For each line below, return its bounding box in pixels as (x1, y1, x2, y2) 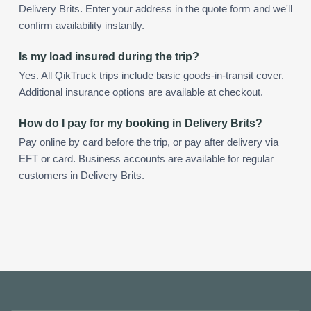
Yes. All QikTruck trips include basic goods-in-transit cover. (19, 69, 284, 81)
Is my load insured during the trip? (19, 50, 199, 62)
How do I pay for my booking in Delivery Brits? (19, 117, 262, 129)
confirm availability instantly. (19, 19, 144, 31)
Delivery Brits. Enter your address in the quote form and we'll (19, 3, 292, 15)
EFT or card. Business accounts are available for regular (19, 153, 274, 165)
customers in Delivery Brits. (19, 169, 144, 181)
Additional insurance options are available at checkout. (19, 86, 263, 98)
